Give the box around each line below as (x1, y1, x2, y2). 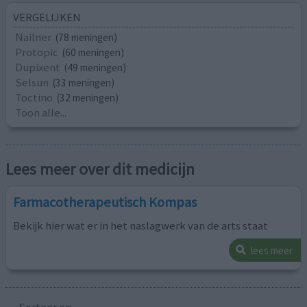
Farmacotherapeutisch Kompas (13, 193, 197, 211)
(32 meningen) (57, 91, 119, 105)
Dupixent (15, 60, 61, 75)
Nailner (15, 29, 52, 45)
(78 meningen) (56, 31, 118, 45)
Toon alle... (15, 105, 67, 121)
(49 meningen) (64, 61, 127, 75)
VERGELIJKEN (13, 10, 82, 25)
